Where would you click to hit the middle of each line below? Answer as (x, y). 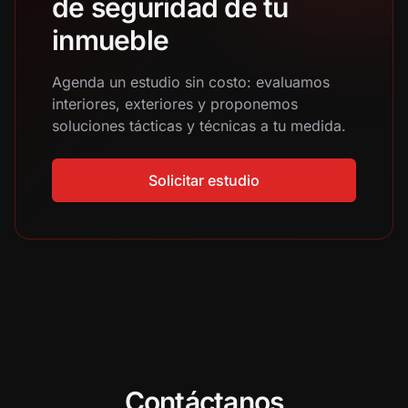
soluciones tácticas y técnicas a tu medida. (199, 126)
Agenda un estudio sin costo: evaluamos (191, 82)
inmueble (110, 40)
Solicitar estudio (204, 180)
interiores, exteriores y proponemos (175, 104)
